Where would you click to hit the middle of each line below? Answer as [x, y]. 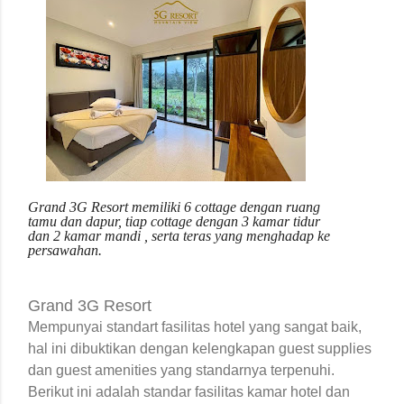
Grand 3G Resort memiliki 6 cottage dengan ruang [174, 207]
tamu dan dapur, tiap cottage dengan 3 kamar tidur [174, 221]
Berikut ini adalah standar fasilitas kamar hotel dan [189, 391]
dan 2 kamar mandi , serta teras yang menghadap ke [179, 235]
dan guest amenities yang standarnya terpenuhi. [181, 370]
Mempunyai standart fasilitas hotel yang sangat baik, [195, 326]
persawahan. [65, 250]
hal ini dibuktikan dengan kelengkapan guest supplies [200, 348]
